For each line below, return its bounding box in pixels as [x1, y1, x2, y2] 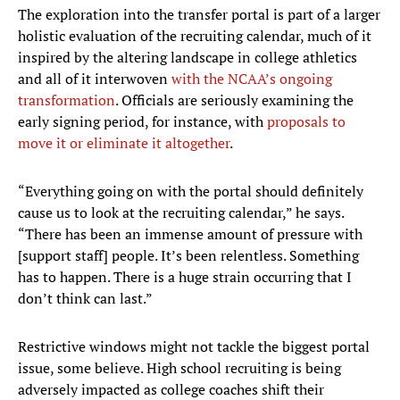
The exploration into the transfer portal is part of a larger [18, 4, 380, 25]
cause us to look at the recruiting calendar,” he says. [18, 203, 344, 223]
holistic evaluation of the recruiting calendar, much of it [18, 26, 371, 46]
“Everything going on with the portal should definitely [18, 181, 363, 202]
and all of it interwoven [18, 69, 171, 89]
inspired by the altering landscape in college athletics [18, 47, 357, 68]
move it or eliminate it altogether [18, 133, 229, 154]
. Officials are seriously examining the [115, 90, 354, 111]
